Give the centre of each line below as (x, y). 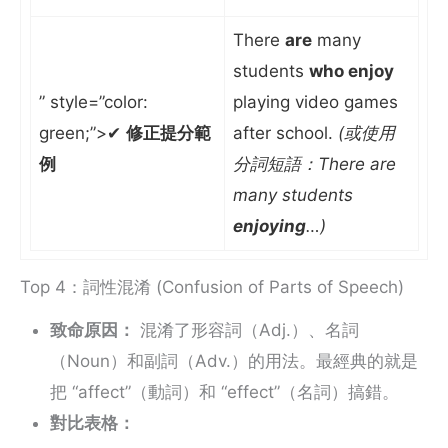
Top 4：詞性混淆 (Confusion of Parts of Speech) (212, 287)
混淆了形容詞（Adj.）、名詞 (247, 330)
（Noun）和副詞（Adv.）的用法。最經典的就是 (234, 361)
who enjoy (351, 70)
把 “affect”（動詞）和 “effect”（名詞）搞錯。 (224, 392)
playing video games (315, 101)
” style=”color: (93, 101)
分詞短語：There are (314, 163)
